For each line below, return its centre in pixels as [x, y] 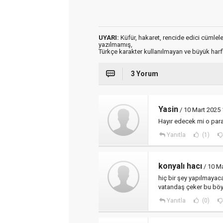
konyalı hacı [180, 166]
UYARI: [109, 38]
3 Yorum [145, 74]
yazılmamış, [115, 45]
